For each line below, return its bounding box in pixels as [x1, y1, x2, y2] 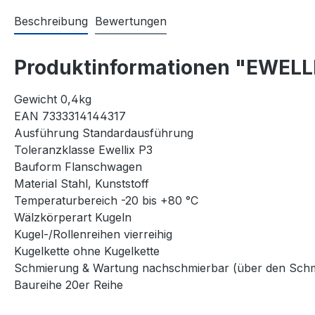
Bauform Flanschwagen [14, 159, 142, 174]
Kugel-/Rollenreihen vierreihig [14, 226, 172, 241]
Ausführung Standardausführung [14, 125, 193, 140]
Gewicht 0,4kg [14, 91, 91, 106]
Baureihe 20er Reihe [14, 277, 123, 292]
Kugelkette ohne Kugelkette [14, 243, 160, 258]
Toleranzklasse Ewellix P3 [14, 142, 153, 157]
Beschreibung [14, 13, 88, 28]
